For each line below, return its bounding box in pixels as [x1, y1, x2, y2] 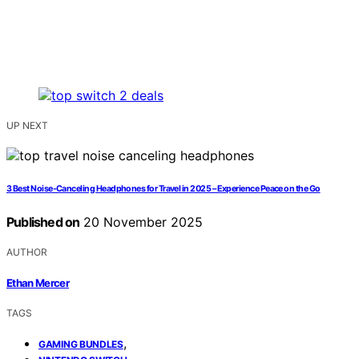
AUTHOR [6, 246, 47, 259]
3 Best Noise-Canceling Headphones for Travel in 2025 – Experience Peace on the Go [6, 184, 321, 195]
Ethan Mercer [6, 276, 70, 289]
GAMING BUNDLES [38, 337, 123, 350]
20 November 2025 [79, 214, 204, 231]
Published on [6, 214, 80, 231]
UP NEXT [6, 119, 48, 132]
